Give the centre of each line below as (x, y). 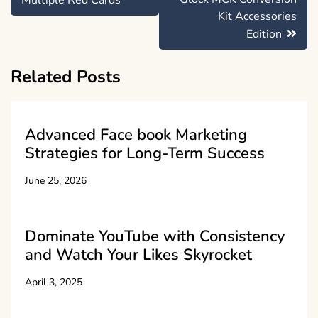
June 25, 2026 (56, 181)
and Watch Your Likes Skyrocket (138, 255)
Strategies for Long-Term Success (145, 154)
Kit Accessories (257, 17)
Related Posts (66, 77)
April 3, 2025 (54, 283)
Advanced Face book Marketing (136, 135)
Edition (264, 34)
